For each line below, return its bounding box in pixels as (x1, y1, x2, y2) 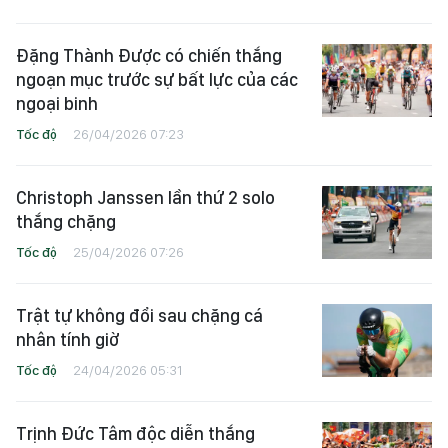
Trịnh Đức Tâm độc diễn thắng (16, 423, 255, 445)
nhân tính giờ (16, 329, 119, 351)
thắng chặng (16, 211, 116, 233)
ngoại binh (16, 93, 98, 115)
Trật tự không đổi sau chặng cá (16, 305, 263, 327)
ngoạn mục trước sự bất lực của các (16, 69, 298, 91)
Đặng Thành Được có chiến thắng (16, 45, 282, 67)
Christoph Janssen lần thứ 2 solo (16, 187, 275, 209)
